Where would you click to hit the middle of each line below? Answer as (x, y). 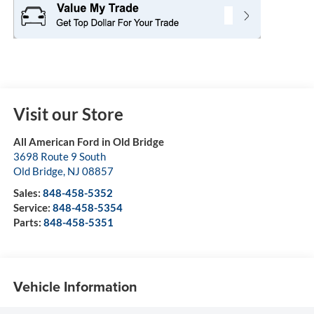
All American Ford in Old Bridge (88, 142)
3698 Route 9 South (59, 157)
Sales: (28, 193)
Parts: (28, 223)
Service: (33, 208)
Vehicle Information (75, 286)
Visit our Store (68, 114)
